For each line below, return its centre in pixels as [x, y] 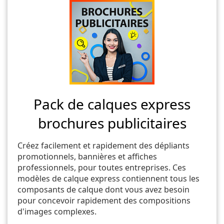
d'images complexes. [57, 211]
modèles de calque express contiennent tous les [108, 178]
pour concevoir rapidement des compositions [104, 200]
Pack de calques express [112, 104]
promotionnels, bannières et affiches [87, 156]
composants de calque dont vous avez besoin [103, 189]
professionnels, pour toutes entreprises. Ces [102, 167]
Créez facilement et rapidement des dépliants [103, 145]
